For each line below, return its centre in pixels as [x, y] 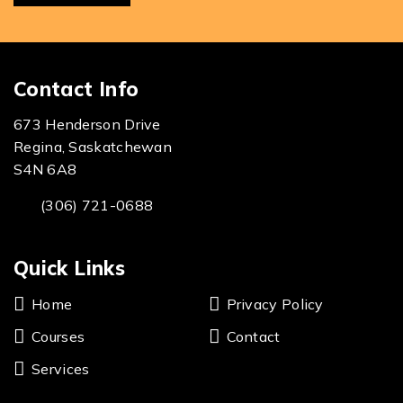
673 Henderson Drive [87, 124]
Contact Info [76, 89]
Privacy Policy [275, 304]
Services [61, 369]
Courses [58, 336]
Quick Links [69, 268]
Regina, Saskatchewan [93, 147]
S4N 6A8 [45, 169]
